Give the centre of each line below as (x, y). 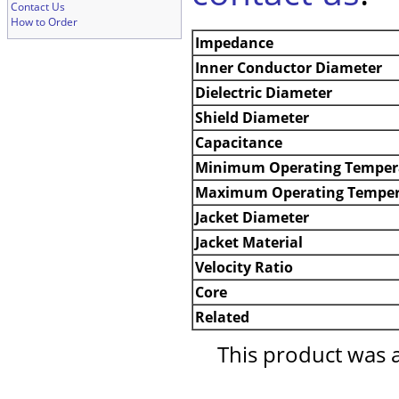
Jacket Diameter (252, 218)
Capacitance (239, 143)
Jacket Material (249, 243)
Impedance (234, 43)
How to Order (44, 22)
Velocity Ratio (244, 268)
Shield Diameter (252, 118)
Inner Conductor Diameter (289, 68)
